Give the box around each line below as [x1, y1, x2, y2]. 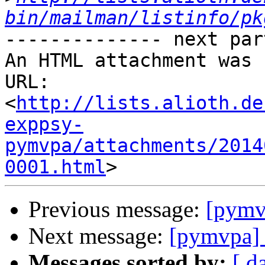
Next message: [28, 223, 169, 249]
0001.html [5, 156, 106, 178]
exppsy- [5, 114, 83, 135]
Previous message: [28, 196, 206, 222]
